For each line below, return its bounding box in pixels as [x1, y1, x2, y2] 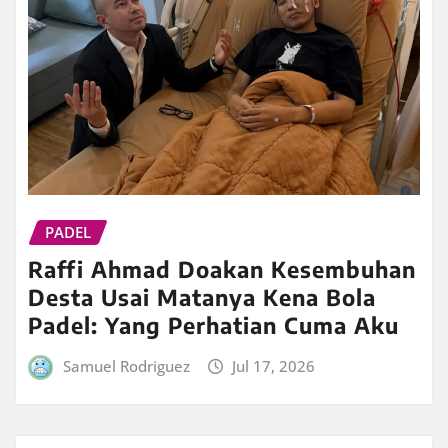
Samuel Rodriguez [62, 355, 190, 376]
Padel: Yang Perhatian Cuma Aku [28, 310, 399, 339]
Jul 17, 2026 [232, 355, 316, 376]
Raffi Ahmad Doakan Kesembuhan [28, 254, 416, 283]
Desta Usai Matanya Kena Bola [28, 282, 376, 311]
